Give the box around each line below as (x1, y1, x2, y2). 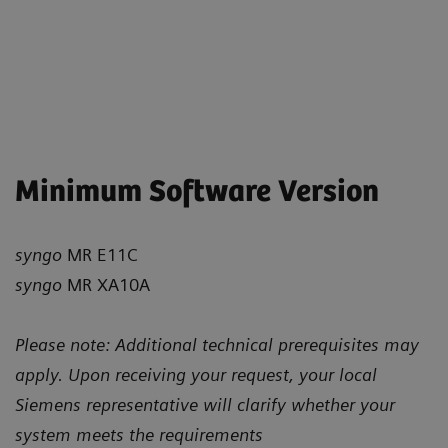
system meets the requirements (15, 423, 263, 445)
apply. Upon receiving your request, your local (15, 363, 377, 385)
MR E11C (62, 243, 138, 265)
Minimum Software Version (15, 174, 379, 210)
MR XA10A (62, 273, 150, 295)
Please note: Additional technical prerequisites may (15, 333, 419, 355)
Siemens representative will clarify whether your (15, 393, 395, 415)
